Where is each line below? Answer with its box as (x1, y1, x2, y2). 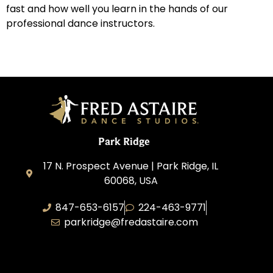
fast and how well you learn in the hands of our (6, 2, 228, 16)
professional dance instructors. (6, 16, 155, 31)
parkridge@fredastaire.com (63, 215, 198, 230)
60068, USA (104, 174, 158, 188)
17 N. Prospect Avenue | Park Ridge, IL (43, 159, 219, 174)
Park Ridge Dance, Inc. (71, 242, 177, 257)
